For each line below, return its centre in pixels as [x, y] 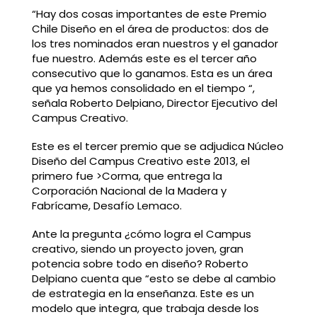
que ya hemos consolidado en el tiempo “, [143, 88]
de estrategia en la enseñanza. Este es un [143, 293]
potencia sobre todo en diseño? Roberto [140, 263]
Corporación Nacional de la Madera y [129, 190]
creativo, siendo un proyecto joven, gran [137, 248]
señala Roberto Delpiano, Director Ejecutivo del [154, 103]
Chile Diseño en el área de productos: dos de [150, 29]
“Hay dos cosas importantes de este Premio [149, 14]
